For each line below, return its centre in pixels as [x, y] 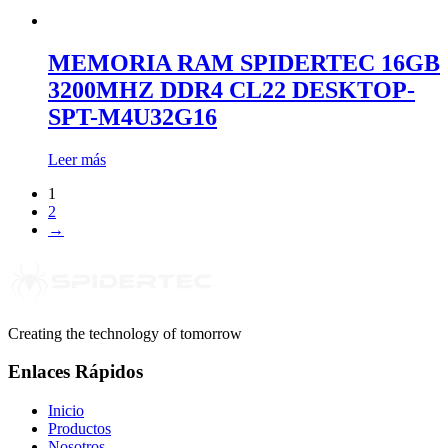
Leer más [77, 159]
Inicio [66, 410]
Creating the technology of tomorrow [125, 333]
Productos [79, 428]
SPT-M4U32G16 [132, 116]
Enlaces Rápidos [75, 372]
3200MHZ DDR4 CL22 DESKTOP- [231, 89]
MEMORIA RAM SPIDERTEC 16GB [244, 62]
